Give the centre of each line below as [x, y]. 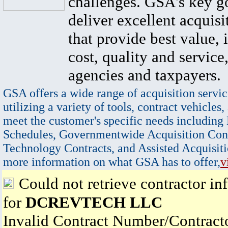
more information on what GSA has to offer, [112, 162]
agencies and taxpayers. [145, 75]
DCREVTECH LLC [94, 202]
